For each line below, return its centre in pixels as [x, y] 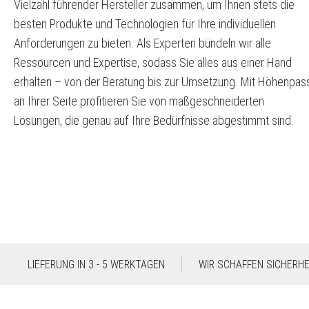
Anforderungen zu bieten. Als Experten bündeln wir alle [142, 43]
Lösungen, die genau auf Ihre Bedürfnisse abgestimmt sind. [154, 120]
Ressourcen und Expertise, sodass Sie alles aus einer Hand [153, 62]
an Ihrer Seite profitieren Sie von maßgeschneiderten [139, 101]
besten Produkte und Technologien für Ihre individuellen [145, 23]
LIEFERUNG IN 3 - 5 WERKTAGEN [96, 264]
